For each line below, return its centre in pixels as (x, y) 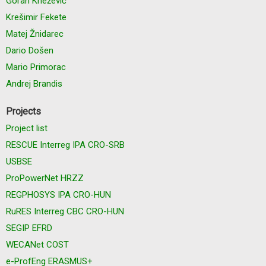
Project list (27, 128)
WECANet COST (37, 244)
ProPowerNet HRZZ (45, 178)
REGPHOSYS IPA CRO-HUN (58, 194)
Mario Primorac (36, 67)
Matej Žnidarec (35, 34)
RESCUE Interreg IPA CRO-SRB (65, 145)
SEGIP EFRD (29, 228)
